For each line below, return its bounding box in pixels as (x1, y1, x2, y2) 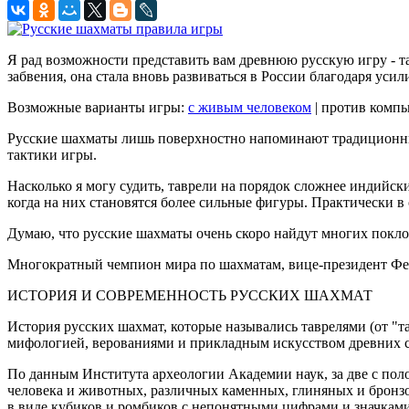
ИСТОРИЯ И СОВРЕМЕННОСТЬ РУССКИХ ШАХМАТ (7, 287, 372, 303)
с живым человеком (188, 99, 311, 115)
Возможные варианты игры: (7, 99, 188, 115)
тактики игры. (7, 146, 97, 163)
